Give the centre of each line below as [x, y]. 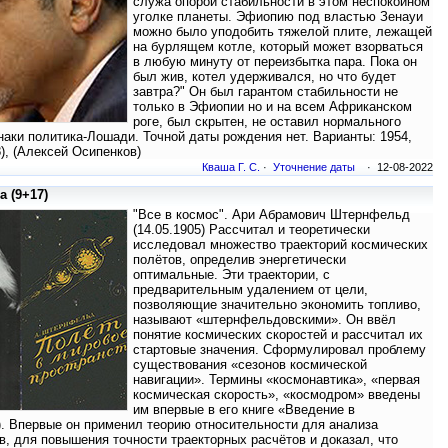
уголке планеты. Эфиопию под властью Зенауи [278, 17]
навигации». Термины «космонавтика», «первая [276, 380]
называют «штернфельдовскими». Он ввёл [264, 320]
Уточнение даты [314, 167]
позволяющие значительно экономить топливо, [277, 305]
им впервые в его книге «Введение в [244, 410]
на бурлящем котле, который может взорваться [278, 47]
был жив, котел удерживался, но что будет [264, 77]
